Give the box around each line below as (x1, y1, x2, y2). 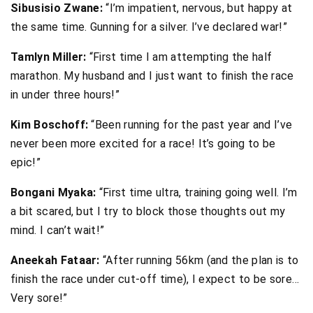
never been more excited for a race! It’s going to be (10, 136, 276, 150)
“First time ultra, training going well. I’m (96, 185, 298, 199)
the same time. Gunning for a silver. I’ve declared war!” (10, 20, 287, 34)
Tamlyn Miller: (10, 50, 87, 64)
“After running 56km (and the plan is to (99, 253, 299, 267)
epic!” (10, 155, 41, 169)
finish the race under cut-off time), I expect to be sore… (10, 272, 300, 286)
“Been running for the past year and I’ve (88, 117, 293, 131)
